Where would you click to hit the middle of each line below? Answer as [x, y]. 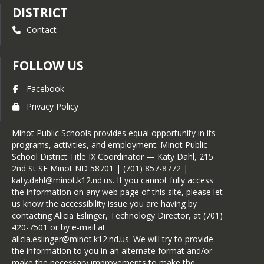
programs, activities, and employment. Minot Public [110, 145]
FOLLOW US [48, 65]
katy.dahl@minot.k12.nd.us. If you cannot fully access [113, 180]
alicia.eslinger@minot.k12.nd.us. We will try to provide [113, 239]
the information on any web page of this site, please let [117, 192]
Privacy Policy [52, 106]
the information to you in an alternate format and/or [112, 251]
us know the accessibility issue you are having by [104, 204]
